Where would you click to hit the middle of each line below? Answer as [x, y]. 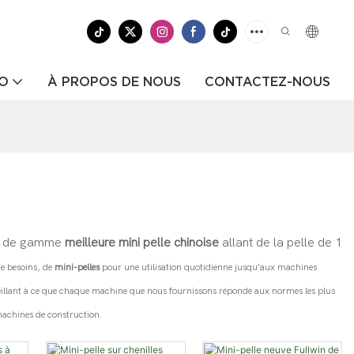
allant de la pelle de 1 [282, 242]
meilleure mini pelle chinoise [143, 242]
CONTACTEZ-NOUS [267, 81]
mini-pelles [78, 267]
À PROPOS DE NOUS [114, 81]
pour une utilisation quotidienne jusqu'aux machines [209, 267]
